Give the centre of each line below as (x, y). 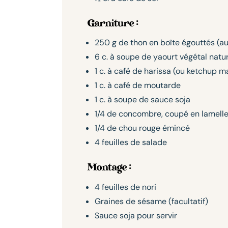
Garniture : (113, 24)
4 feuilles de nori (125, 187)
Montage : (109, 168)
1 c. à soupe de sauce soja (142, 100)
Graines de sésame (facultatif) (151, 201)
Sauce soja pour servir (136, 215)
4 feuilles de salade (131, 142)
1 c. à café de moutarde (138, 85)
